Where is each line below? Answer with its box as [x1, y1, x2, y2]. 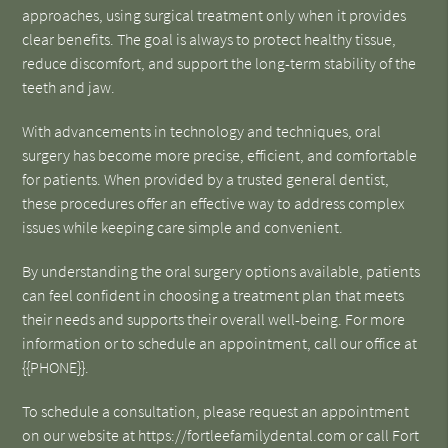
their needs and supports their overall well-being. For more [22, 309, 406, 329]
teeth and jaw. [22, 77, 116, 97]
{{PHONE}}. [22, 357, 90, 377]
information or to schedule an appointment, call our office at [22, 333, 418, 353]
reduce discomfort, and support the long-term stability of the [22, 53, 417, 73]
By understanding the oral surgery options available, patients [22, 261, 421, 281]
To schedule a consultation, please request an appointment [22, 401, 410, 421]
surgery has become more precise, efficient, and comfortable [22, 145, 418, 165]
